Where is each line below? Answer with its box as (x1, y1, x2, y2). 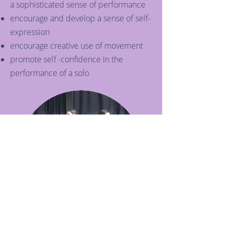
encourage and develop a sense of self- (10, 13, 150, 24)
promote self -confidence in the (10, 54, 123, 65)
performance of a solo (10, 67, 89, 79)
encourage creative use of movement (10, 40, 143, 51)
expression (10, 26, 50, 37)
